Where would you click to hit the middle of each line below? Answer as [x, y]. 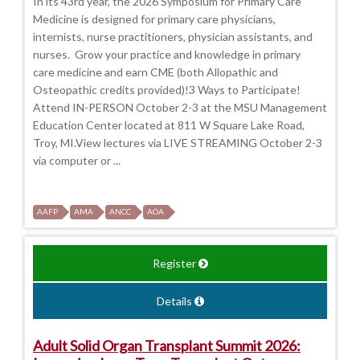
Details [174, 301]
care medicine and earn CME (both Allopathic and [155, 72]
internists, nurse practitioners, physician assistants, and [173, 37]
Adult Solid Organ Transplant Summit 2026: [167, 346]
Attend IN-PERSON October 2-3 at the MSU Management [180, 108]
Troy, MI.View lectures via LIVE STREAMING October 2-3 [178, 143]
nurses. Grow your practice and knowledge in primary [167, 55]
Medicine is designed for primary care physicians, [154, 19]
